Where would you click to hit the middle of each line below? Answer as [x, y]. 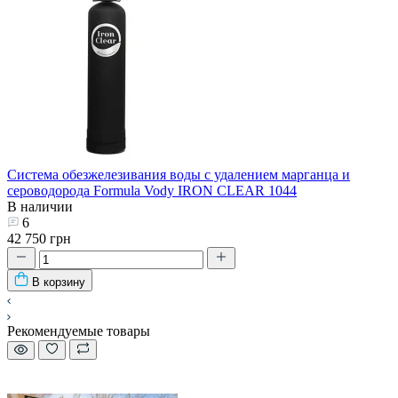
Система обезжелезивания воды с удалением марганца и [179, 174]
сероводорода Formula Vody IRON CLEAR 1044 [152, 190]
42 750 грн [39, 238]
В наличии [40, 206]
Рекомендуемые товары [79, 330]
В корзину [59, 282]
